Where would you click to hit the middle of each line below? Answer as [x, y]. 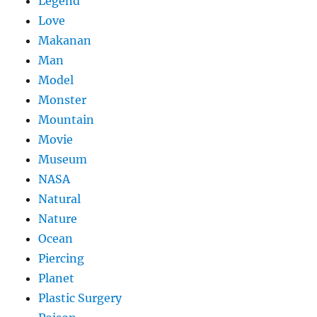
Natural [60, 199]
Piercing [62, 259]
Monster [63, 100]
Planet [57, 278]
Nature [58, 219]
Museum [63, 160]
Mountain [67, 120]
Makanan [65, 41]
